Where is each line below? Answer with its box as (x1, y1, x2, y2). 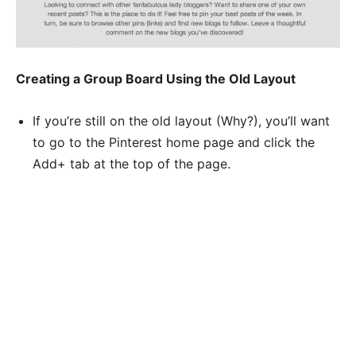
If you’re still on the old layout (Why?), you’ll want (33, 112, 330, 129)
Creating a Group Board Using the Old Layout (16, 70, 296, 87)
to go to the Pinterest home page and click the (33, 133, 315, 150)
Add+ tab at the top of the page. (33, 155, 230, 172)
